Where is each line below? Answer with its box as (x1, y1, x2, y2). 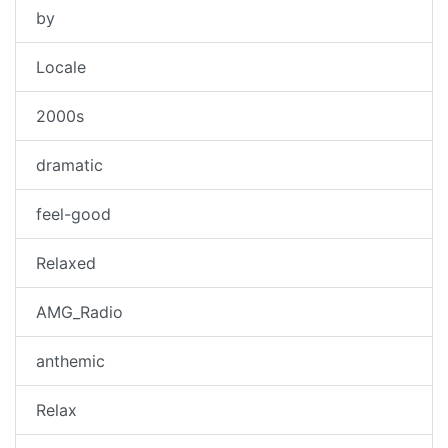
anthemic (36, 351, 105, 372)
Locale (36, 57, 86, 78)
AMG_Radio (36, 302, 123, 323)
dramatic (36, 155, 103, 176)
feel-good (36, 204, 111, 225)
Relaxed (36, 253, 96, 274)
